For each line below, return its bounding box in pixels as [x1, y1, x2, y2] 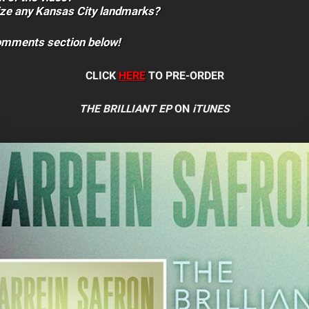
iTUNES [192, 103, 230, 115]
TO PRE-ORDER [145, 70, 224, 82]
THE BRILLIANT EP [79, 103, 172, 115]
